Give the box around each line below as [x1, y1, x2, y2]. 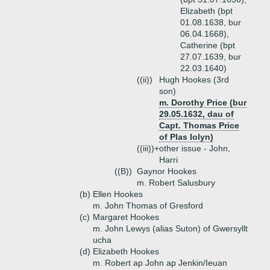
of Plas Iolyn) [159, 132, 213, 142]
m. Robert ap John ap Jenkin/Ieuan [93, 258, 227, 268]
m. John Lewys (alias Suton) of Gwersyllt [93, 224, 248, 233]
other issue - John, [159, 143, 230, 153]
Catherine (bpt [180, 40, 235, 50]
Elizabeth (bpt [180, 6, 233, 16]
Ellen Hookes [93, 189, 143, 199]
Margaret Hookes [93, 212, 159, 222]
